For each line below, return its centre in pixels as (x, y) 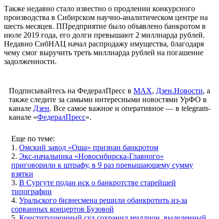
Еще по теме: (33, 138)
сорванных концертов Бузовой (63, 209)
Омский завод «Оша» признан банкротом (89, 147)
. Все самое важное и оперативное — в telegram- (130, 108)
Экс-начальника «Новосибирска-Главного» (91, 156)
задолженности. (30, 61)
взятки (22, 174)
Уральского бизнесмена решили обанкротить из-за (103, 200)
